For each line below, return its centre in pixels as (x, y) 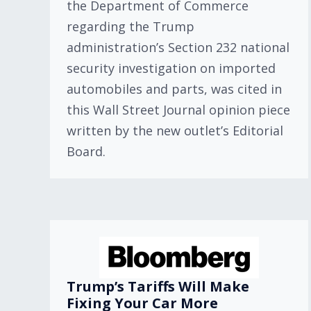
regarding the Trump (131, 26)
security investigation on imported (171, 68)
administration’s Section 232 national (178, 47)
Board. (86, 151)
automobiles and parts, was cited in (174, 89)
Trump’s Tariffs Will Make (158, 286)
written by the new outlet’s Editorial (175, 131)
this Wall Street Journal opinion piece (178, 110)
